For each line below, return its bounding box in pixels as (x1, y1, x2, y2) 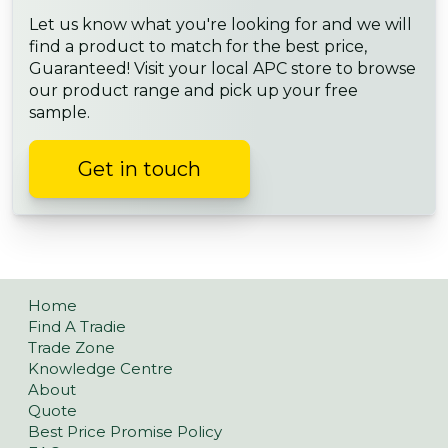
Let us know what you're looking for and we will (29, 15, 412, 35)
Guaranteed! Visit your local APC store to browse (29, 59, 416, 79)
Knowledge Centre (28, 358, 173, 378)
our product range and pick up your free (29, 81, 358, 101)
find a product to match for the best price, (29, 37, 367, 57)
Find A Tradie (28, 316, 126, 336)
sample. (29, 103, 90, 123)
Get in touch (78, 156, 201, 181)
